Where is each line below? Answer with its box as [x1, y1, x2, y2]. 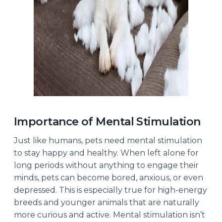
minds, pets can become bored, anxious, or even [14, 172, 203, 182]
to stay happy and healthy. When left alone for [14, 148, 199, 158]
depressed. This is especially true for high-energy [14, 185, 207, 195]
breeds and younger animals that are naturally [14, 197, 199, 207]
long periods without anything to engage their [14, 160, 199, 170]
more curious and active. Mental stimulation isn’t [14, 210, 205, 220]
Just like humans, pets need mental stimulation [14, 135, 202, 145]
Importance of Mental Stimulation [14, 114, 201, 128]
